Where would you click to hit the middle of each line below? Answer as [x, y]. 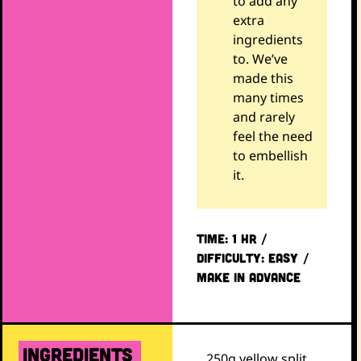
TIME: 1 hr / [232, 238]
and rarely [263, 117]
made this [263, 79]
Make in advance [248, 276]
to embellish [270, 156]
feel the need [272, 137]
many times [268, 98]
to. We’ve [260, 59]
